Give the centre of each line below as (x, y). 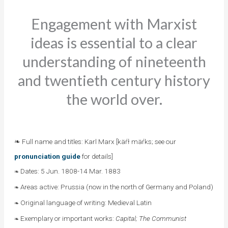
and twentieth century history (114, 80)
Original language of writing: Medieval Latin (86, 202)
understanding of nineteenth (114, 61)
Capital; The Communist (151, 218)
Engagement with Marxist (114, 23)
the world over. (114, 99)
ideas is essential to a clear (114, 42)
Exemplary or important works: (68, 218)
